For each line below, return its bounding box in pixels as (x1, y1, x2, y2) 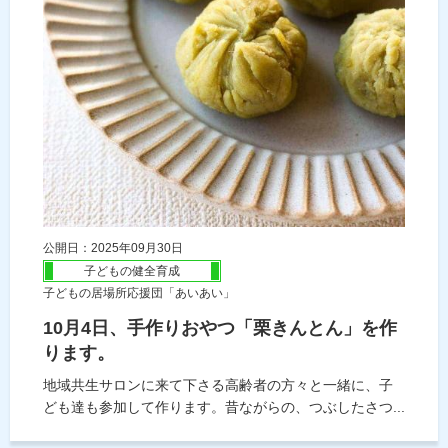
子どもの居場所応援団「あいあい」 (43, 286, 235, 301)
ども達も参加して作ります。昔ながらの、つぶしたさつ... (43, 399, 405, 416)
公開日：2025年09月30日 (43, 241, 183, 256)
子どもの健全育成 (84, 264, 180, 279)
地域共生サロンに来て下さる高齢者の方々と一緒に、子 (43, 377, 393, 394)
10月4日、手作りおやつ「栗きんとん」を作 (43, 318, 397, 339)
